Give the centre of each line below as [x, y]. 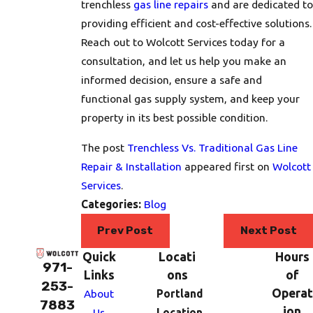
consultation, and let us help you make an [183, 61]
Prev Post [125, 231]
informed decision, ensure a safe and [171, 80]
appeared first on [227, 166]
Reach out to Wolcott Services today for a [183, 42]
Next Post [268, 231]
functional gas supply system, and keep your [190, 99]
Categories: [112, 204]
